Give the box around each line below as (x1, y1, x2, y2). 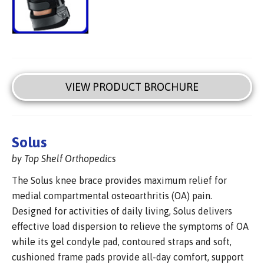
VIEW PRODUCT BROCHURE (65, 80, 199, 93)
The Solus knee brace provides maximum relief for (12, 174, 227, 186)
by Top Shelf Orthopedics (12, 153, 116, 164)
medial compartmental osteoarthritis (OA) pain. (12, 190, 212, 201)
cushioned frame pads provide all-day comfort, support (12, 251, 244, 262)
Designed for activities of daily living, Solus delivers (12, 205, 232, 216)
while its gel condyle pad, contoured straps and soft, (12, 236, 232, 247)
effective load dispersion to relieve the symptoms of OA (12, 220, 249, 232)
